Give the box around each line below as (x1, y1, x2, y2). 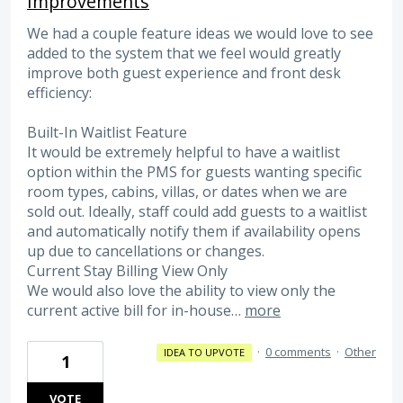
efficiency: (27, 82, 92, 103)
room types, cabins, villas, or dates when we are (27, 182, 347, 202)
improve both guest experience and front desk (27, 62, 341, 83)
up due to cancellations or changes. (27, 241, 264, 262)
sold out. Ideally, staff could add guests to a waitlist (27, 201, 367, 222)
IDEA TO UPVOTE (163, 345, 245, 359)
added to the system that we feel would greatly (27, 42, 341, 63)
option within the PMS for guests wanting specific (27, 162, 362, 183)
